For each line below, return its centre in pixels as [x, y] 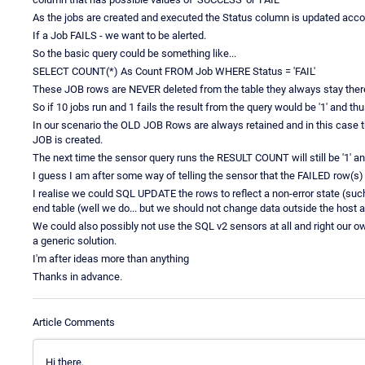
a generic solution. [75, 240]
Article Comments [74, 322]
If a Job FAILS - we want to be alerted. [119, 35]
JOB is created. [68, 139]
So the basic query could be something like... [134, 53]
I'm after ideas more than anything [111, 258]
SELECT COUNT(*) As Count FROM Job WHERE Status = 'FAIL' [174, 71]
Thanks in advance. [77, 276]
